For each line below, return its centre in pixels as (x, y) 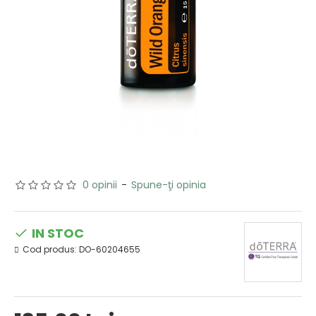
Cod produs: (50, 249)
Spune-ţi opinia (169, 185)
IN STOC (58, 233)
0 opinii (100, 185)
